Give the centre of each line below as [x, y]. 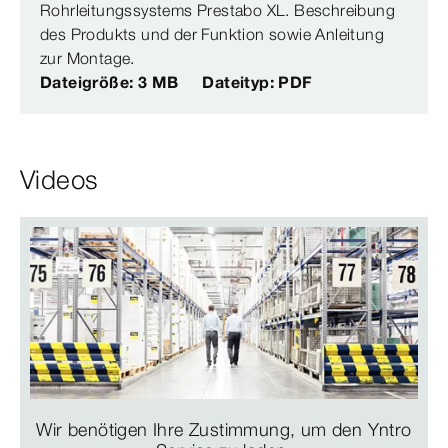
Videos [59, 180]
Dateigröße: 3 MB [109, 82]
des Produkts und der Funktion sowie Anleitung [212, 34]
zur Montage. [87, 58]
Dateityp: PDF [257, 82]
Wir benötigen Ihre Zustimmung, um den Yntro [224, 429]
